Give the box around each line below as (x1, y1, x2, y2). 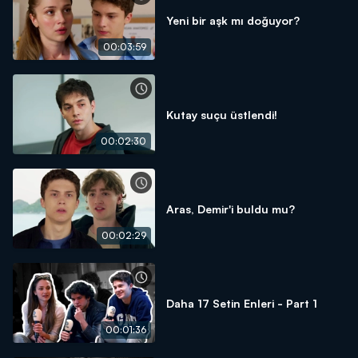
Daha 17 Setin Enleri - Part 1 (166, 296, 317, 310)
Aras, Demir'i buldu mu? (166, 201, 295, 216)
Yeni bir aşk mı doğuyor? (166, 13, 300, 27)
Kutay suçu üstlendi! (166, 107, 277, 121)
